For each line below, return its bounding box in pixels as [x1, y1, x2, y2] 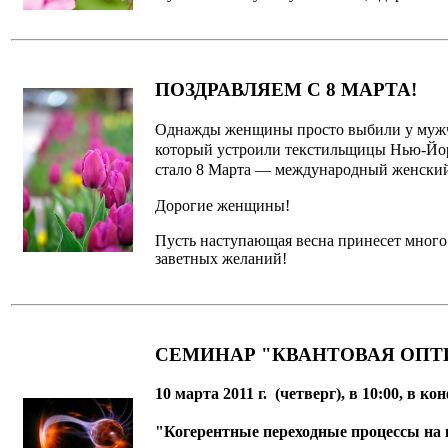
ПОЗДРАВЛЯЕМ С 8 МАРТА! [155, 79, 417, 101]
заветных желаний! [155, 249, 287, 267]
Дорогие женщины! [155, 196, 290, 214]
